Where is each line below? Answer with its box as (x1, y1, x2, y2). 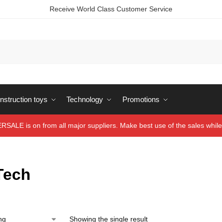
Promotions (122, 95, 160, 104)
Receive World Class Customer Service (50, 5, 172, 13)
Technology (66, 95, 103, 104)
